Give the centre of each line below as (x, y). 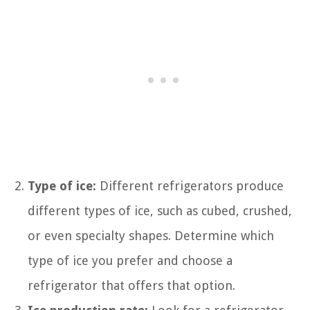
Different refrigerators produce (190, 186)
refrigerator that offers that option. (131, 285)
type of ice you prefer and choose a (130, 261)
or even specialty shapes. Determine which (151, 236)
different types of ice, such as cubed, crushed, (160, 211)
